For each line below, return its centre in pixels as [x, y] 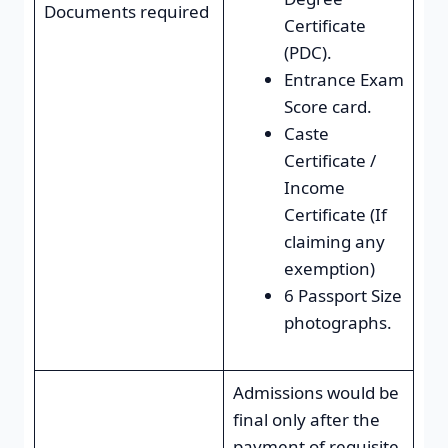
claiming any [334, 241]
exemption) [329, 268]
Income [314, 187]
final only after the [306, 419]
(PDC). [307, 52]
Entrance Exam [343, 79]
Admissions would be [315, 392]
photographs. [337, 322]
